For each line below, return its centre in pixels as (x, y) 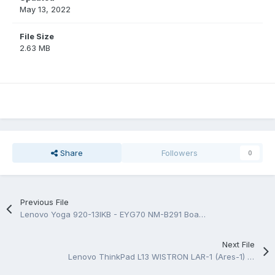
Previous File (45, 202)
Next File (238, 245)
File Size (37, 37)
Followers (180, 153)
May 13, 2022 (45, 10)
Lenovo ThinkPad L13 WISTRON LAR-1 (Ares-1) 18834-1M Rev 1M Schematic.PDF (251, 257)
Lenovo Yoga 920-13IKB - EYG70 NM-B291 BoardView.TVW (203, 215)
